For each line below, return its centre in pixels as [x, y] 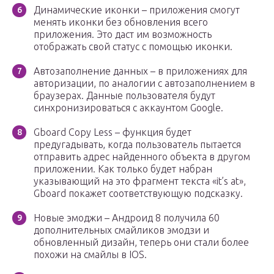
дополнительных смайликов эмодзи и [121, 230]
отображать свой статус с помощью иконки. [133, 47]
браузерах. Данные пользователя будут [124, 96]
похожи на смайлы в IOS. [90, 255]
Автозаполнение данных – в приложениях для [140, 71]
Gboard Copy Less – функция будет [113, 132]
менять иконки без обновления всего [121, 22]
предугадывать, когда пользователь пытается [137, 145]
